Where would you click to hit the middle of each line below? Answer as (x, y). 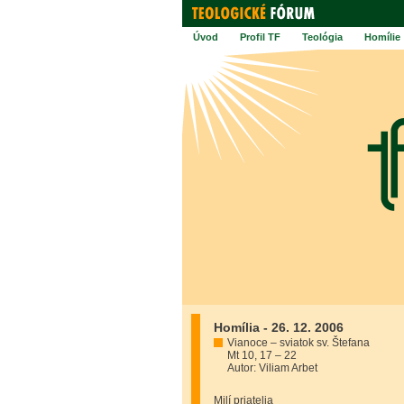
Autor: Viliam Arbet (272, 368)
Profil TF (260, 37)
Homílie (382, 37)
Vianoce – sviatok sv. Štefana (298, 343)
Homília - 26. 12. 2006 (279, 327)
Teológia (322, 37)
